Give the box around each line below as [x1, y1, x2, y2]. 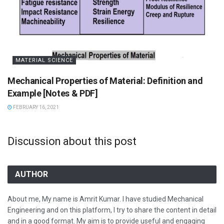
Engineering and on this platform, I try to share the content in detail [7, 206, 216, 214]
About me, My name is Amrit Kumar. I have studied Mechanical [7, 195, 203, 203]
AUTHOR [15, 169, 48, 179]
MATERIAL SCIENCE [15, 57, 73, 64]
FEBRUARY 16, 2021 [12, 104, 59, 110]
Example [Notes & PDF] [7, 88, 98, 99]
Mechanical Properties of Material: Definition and [7, 75, 203, 86]
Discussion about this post [7, 135, 136, 148]
